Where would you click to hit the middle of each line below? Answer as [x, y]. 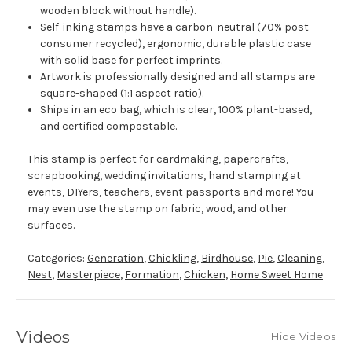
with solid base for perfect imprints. [132, 60]
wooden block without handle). [118, 11]
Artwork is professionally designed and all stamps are [178, 77]
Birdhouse [227, 258]
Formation [152, 275]
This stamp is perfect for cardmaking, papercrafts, [158, 159]
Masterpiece [88, 275]
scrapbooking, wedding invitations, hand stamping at [164, 176]
